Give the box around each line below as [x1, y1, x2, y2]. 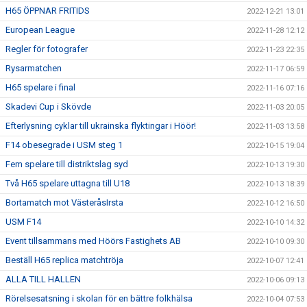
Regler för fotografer [5, 44, 88, 55]
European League [5, 25, 75, 36]
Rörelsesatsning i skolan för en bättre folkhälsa [5, 293, 193, 304]
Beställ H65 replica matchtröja [5, 255, 123, 266]
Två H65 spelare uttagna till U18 [5, 178, 130, 189]
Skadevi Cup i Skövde [5, 101, 91, 112]
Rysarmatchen [5, 63, 62, 74]
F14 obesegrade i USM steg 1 [5, 140, 123, 151]
